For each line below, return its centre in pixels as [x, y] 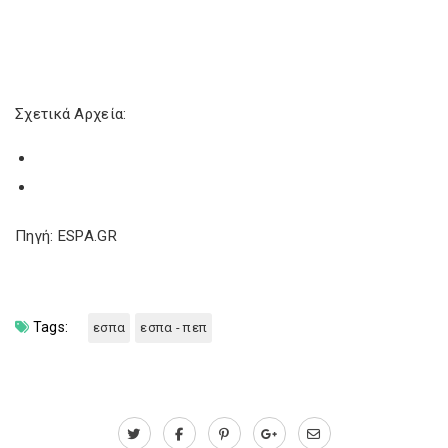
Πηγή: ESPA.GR [66, 236]
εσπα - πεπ [174, 327]
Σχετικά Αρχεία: [71, 114]
